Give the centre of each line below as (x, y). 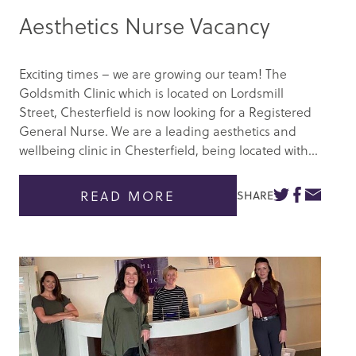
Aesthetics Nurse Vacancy (145, 25)
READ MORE (128, 195)
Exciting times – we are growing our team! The (153, 73)
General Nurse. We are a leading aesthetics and (158, 130)
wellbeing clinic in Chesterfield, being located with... (168, 149)
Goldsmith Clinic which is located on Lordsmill (151, 92)
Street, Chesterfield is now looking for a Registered (165, 111)
